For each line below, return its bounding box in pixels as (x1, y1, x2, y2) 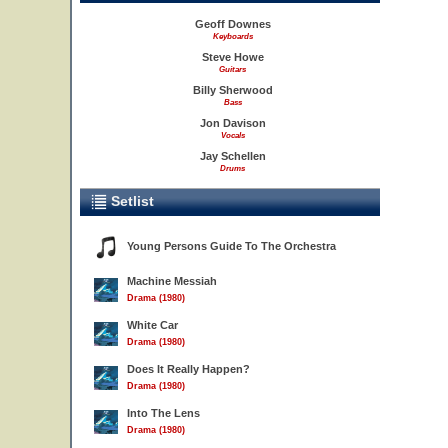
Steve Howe (201, 51, 264, 63)
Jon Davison (199, 117, 266, 129)
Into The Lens (127, 407, 200, 419)
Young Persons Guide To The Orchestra (127, 240, 336, 252)
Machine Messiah (127, 275, 217, 287)
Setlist (107, 193, 154, 209)
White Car (127, 319, 178, 331)
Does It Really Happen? (127, 363, 250, 375)
